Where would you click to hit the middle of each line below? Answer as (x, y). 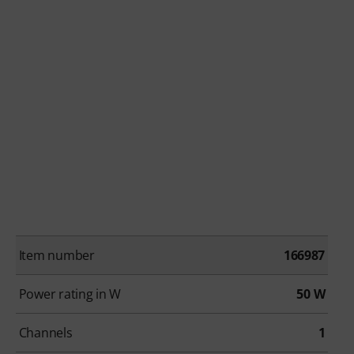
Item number (56, 256)
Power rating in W (70, 294)
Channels (45, 333)
